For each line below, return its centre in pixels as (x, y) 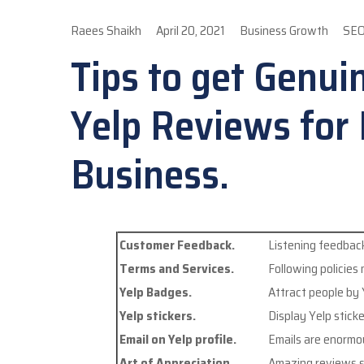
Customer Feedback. (177, 245)
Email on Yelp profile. (178, 340)
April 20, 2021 (191, 31)
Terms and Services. (176, 269)
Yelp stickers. (157, 316)
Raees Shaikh (106, 31)
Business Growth (284, 31)
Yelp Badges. (155, 292)
